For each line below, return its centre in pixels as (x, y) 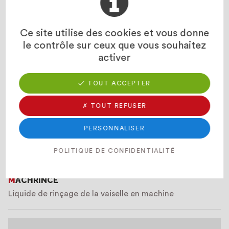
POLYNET (30, 49)
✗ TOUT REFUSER (114, 106)
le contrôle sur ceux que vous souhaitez (114, 45)
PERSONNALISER (114, 128)
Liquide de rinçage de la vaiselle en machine (91, 194)
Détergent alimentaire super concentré (82, 62)
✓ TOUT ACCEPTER (114, 83)
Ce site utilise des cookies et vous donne (114, 33)
